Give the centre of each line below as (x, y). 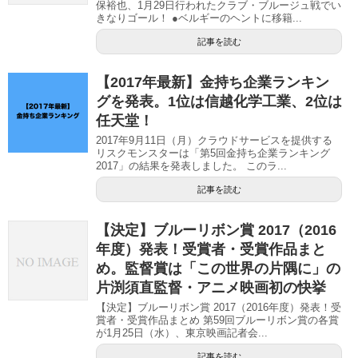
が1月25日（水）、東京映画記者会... (182, 333)
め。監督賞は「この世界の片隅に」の (218, 269)
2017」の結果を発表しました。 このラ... (191, 166)
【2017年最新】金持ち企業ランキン (213, 83)
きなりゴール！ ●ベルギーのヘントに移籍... (199, 18)
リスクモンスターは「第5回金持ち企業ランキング (213, 153)
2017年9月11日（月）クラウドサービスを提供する (214, 141)
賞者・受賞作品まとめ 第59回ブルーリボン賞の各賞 (217, 320)
